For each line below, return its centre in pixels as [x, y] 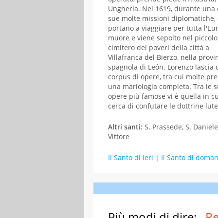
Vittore [119, 136]
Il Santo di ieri [131, 157]
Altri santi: [126, 127]
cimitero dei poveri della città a [159, 47]
